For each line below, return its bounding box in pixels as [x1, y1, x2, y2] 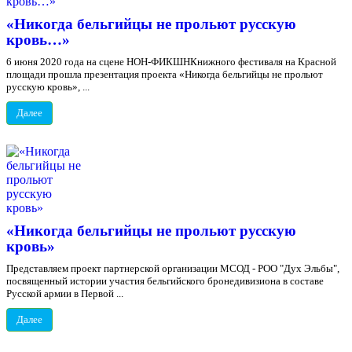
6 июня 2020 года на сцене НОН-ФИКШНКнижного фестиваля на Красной [6, 56, 336, 68]
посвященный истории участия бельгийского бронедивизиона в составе [6, 275, 324, 287]
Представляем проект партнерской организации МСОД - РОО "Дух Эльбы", [6, 262, 339, 274]
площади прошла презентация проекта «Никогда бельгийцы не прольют [6, 68, 323, 80]
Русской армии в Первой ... [6, 288, 123, 299]
